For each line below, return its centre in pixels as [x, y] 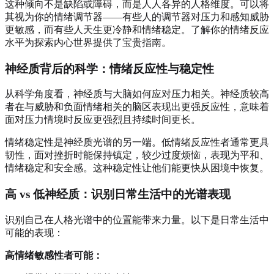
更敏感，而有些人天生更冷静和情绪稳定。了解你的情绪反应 [137, 30]
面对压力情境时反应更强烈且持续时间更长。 [103, 120]
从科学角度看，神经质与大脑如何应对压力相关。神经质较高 [137, 94]
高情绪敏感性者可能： [54, 255]
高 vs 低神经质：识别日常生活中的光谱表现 [118, 194]
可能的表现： [34, 232]
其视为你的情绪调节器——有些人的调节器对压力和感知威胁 [137, 17]
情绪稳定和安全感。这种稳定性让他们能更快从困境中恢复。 [137, 168]
